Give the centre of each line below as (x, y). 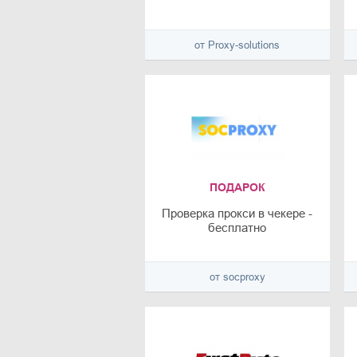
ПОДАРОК (237, 188)
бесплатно (237, 228)
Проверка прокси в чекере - (237, 214)
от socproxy (237, 277)
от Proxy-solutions (237, 45)
